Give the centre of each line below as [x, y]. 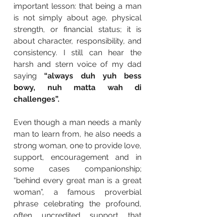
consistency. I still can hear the [77, 52]
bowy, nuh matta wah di [77, 87]
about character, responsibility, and [77, 41]
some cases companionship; [77, 169]
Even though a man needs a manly [77, 122]
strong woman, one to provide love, [77, 145]
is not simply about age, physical [77, 17]
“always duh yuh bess [93, 76]
